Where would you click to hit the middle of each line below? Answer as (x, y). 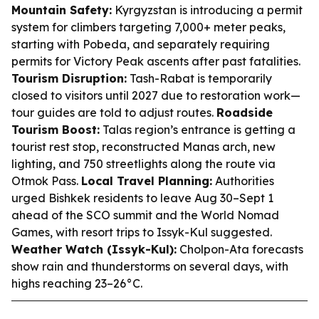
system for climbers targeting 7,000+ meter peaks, (148, 27)
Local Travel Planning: (147, 181)
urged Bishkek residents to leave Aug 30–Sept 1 (142, 198)
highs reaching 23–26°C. (77, 283)
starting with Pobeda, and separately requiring (141, 44)
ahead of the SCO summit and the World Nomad (145, 215)
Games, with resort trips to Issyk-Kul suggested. (142, 232)
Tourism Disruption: (69, 78)
